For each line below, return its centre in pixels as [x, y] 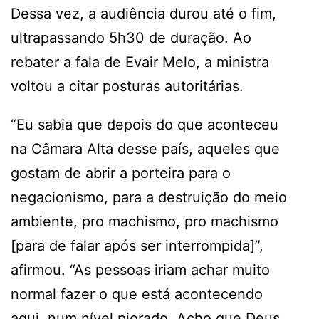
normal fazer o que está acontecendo [137, 294]
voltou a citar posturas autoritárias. [127, 86]
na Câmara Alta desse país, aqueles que [145, 148]
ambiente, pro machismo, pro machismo [145, 221]
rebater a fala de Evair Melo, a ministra [140, 62]
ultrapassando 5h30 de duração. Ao [131, 37]
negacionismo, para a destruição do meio [149, 197]
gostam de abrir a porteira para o [121, 173]
